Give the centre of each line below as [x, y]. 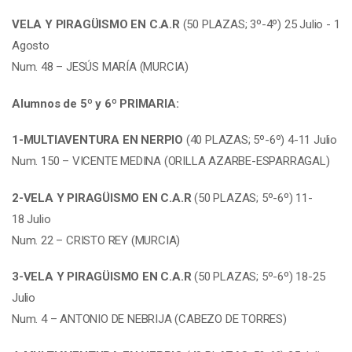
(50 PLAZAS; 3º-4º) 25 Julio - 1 [260, 24]
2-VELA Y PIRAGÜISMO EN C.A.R [102, 198]
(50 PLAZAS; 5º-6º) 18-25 [258, 277]
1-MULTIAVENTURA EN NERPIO [97, 140]
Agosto [31, 46]
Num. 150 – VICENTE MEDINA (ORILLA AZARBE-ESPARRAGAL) [171, 161]
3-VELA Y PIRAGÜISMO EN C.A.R [102, 277]
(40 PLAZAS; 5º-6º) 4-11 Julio [260, 140]
